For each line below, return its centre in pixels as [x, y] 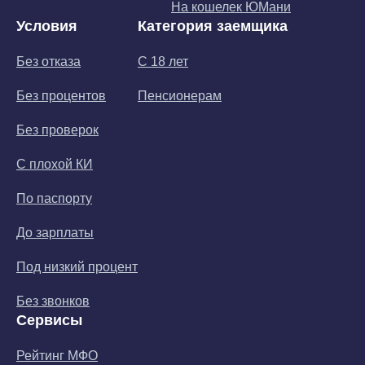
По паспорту [54, 198]
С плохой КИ [55, 164]
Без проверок [57, 130]
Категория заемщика [213, 26]
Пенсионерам [180, 96]
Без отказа [48, 62]
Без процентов [61, 96]
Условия [47, 26]
